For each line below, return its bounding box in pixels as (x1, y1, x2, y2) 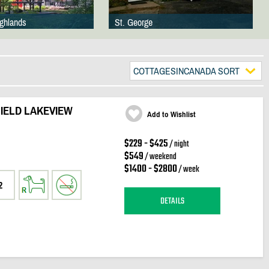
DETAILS (160, 193, 184, 208)
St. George (114, 17, 153, 28)
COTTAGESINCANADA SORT (133, 65, 240, 76)
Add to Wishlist (147, 110, 196, 119)
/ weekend (143, 150, 177, 164)
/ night (168, 138, 189, 151)
